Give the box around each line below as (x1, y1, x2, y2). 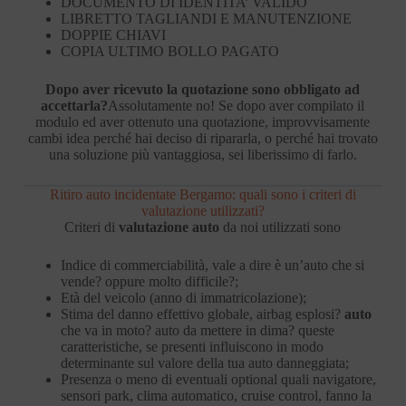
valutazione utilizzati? (140, 202, 265, 218)
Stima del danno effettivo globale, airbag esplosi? (60, 305, 344, 322)
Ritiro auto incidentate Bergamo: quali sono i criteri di (49, 186, 356, 202)
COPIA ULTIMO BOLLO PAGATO (60, 43, 279, 59)
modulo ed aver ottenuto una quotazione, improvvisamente (35, 113, 371, 130)
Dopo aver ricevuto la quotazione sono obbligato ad (45, 81, 361, 97)
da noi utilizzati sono (219, 218, 342, 235)
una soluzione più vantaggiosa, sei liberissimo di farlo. (48, 146, 357, 162)
